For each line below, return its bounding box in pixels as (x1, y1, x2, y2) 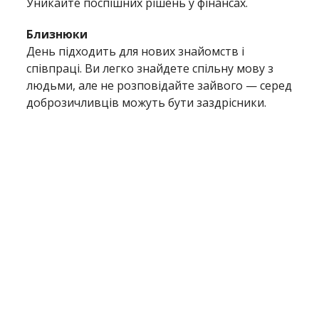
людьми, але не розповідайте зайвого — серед (26, 77, 293, 93)
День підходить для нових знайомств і (26, 43, 245, 59)
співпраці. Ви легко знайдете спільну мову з (26, 60, 274, 76)
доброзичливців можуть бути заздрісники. (26, 94, 267, 110)
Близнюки (26, 26, 88, 42)
